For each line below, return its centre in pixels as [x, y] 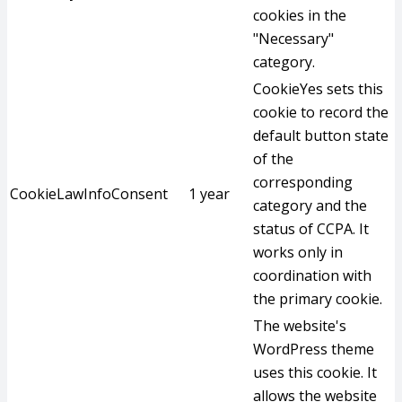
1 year [209, 194]
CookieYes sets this [318, 89]
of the [273, 159]
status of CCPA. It [311, 229]
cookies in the [300, 15]
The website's [300, 326]
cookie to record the [321, 112]
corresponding [303, 182]
